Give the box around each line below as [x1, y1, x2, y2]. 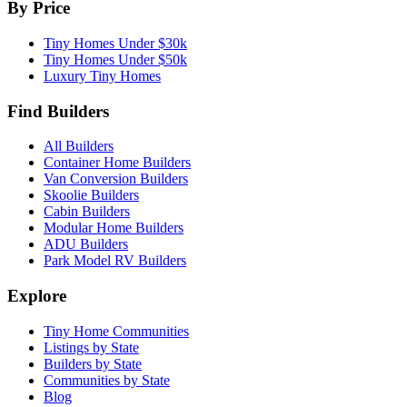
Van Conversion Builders [44, 171, 188, 187]
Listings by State [44, 339, 139, 355]
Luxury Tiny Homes [44, 68, 161, 84]
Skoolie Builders [44, 187, 139, 203]
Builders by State [44, 355, 142, 372]
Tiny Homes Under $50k [44, 52, 187, 67]
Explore [7, 286, 66, 306]
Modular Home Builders [44, 220, 184, 236]
